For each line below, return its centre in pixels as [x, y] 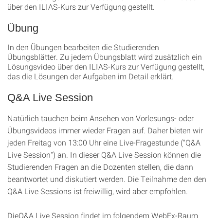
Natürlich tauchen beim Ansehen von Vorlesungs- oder [100, 118]
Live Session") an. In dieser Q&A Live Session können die [104, 154]
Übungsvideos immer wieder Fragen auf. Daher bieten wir [105, 130]
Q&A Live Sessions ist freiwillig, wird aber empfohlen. [99, 191]
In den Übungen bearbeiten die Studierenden [83, 47]
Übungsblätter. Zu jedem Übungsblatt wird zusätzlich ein [105, 57]
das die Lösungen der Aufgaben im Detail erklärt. [91, 76]
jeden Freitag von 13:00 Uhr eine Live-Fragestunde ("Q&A [104, 142]
